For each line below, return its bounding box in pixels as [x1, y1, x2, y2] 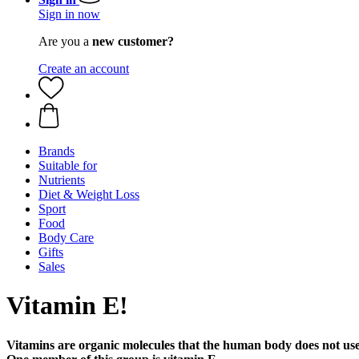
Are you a [38, 34, 92, 48]
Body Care [38, 231, 94, 244]
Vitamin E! [6, 291, 128, 321]
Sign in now [38, 7, 100, 21]
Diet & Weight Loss [38, 188, 139, 201]
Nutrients [38, 173, 85, 187]
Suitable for [38, 159, 97, 172]
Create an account [38, 62, 129, 75]
